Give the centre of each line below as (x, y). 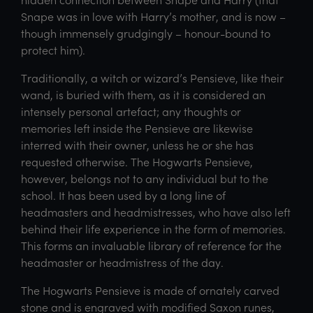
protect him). (53, 50)
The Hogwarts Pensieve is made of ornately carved (150, 290)
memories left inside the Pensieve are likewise (137, 128)
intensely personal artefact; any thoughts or (131, 111)
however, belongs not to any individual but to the (145, 178)
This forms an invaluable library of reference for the (151, 245)
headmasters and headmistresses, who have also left (156, 212)
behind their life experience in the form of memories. (153, 228)
